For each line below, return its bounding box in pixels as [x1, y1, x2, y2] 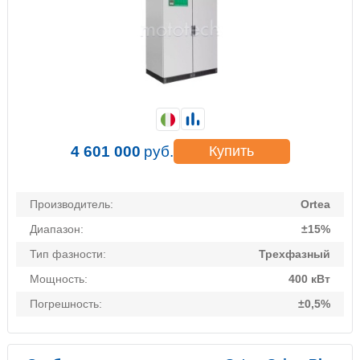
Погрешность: [30, 297, 102, 311]
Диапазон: [30, 223, 84, 236]
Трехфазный [259, 247, 330, 261]
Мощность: [30, 272, 88, 286]
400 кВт [288, 272, 330, 286]
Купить [209, 143, 254, 160]
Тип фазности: [30, 247, 106, 261]
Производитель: [30, 198, 113, 211]
